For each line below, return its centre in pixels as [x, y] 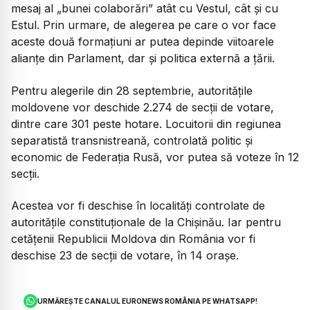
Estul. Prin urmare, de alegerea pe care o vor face [144, 25]
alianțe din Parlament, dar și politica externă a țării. [143, 58]
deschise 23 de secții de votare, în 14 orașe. [125, 255]
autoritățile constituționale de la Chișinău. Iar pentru [146, 222]
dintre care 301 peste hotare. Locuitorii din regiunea [146, 124]
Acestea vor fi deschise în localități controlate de [138, 205]
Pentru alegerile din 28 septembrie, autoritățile [132, 90]
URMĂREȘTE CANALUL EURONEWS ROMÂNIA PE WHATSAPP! [148, 301]
